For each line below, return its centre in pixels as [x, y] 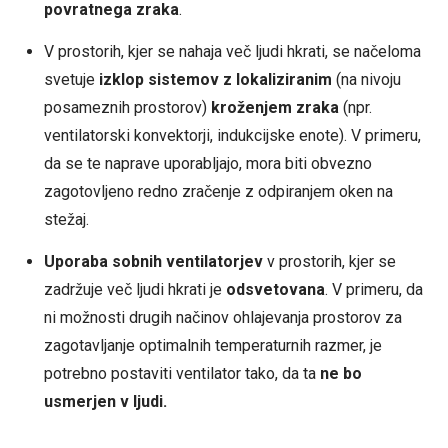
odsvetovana [275, 289]
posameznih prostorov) [127, 107]
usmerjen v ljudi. [105, 401]
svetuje [71, 79]
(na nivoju [366, 79]
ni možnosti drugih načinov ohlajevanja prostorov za [222, 317]
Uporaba [75, 261]
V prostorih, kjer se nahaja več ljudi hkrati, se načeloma [232, 51]
